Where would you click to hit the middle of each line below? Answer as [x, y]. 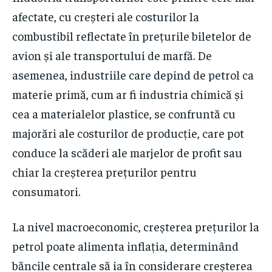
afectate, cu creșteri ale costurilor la [106, 16]
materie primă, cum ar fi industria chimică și [128, 94]
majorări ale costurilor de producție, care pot [128, 133]
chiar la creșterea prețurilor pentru [104, 172]
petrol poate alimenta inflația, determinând [125, 246]
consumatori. [46, 191]
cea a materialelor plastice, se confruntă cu [124, 114]
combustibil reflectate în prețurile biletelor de [132, 36]
